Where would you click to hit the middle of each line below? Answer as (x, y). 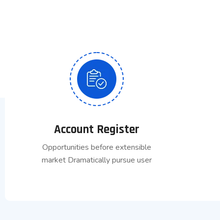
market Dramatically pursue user (96, 160)
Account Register (96, 130)
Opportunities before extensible (96, 148)
